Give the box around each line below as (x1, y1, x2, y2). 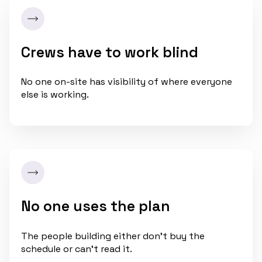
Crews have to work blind (21, 42, 198, 61)
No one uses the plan (21, 196, 170, 216)
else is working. (21, 88, 89, 101)
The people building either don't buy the (21, 229, 205, 242)
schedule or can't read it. (21, 242, 132, 255)
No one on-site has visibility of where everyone (21, 75, 232, 88)
